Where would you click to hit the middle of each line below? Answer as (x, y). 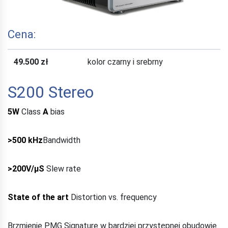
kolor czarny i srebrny (125, 62)
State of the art (38, 197)
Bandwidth (62, 140)
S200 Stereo (51, 92)
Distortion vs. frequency (113, 197)
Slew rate (63, 168)
